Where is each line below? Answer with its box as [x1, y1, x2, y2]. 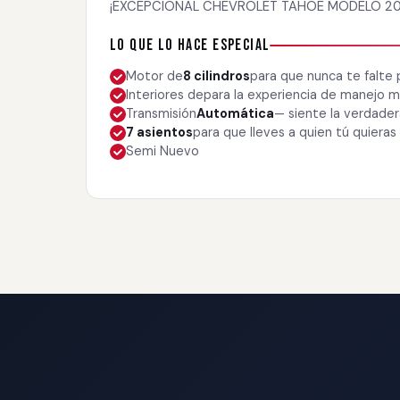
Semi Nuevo [126, 143, 199, 159]
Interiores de [126, 87, 204, 103]
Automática [196, 105, 274, 121]
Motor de [126, 68, 183, 84]
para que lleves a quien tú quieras [193, 124, 396, 140]
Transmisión [126, 105, 196, 121]
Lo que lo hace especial [110, 36, 271, 54]
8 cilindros [183, 68, 250, 84]
